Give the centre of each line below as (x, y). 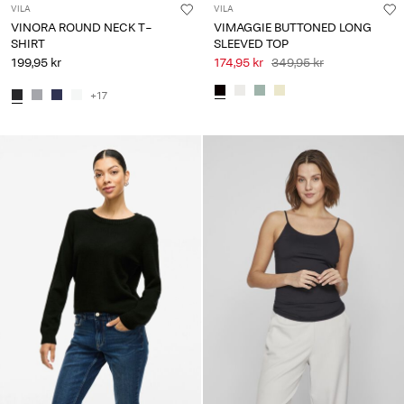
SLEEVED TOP (251, 44)
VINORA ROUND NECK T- (82, 28)
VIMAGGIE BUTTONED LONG (293, 28)
